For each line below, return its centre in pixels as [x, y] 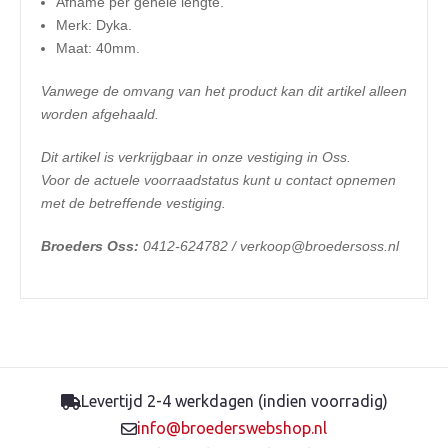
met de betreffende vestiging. [133, 203]
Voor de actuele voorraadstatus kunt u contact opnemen [218, 180]
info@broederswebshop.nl [232, 428]
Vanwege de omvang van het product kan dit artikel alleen [224, 91]
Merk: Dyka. [94, 25]
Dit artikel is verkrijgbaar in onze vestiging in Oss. [196, 157]
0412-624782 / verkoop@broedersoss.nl [271, 246]
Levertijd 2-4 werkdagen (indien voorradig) [234, 401]
